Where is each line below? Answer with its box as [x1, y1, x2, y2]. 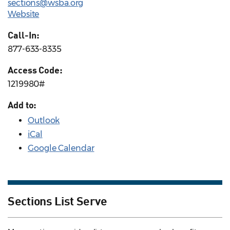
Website [8, 9, 40, 20]
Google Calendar [28, 143, 94, 154]
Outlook [28, 116, 60, 126]
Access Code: [8, 64, 63, 76]
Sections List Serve [8, 193, 107, 208]
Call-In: [8, 29, 40, 41]
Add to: [8, 99, 37, 111]
